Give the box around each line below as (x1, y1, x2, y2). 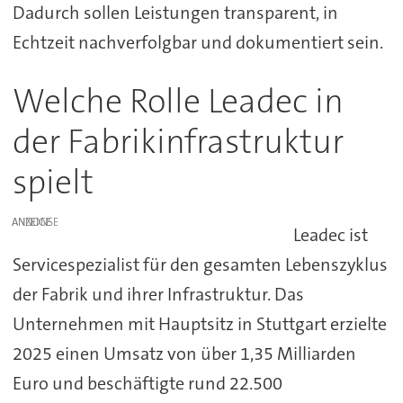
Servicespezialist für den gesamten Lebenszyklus (12, 252, 388, 276)
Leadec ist (293, 222, 369, 246)
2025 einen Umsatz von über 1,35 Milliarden (12, 341, 356, 365)
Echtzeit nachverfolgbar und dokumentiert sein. (12, 30, 383, 54)
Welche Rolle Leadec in (12, 78, 344, 123)
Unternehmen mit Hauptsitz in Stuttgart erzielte (12, 311, 387, 336)
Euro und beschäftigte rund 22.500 (12, 371, 282, 395)
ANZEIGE (12, 214, 52, 229)
